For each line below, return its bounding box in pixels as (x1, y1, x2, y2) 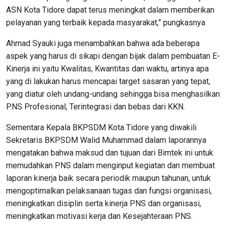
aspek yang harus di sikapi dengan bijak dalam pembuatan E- (6, 51, 220, 61)
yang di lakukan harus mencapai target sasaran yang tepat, (6, 76, 210, 86)
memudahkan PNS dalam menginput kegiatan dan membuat (6, 160, 215, 170)
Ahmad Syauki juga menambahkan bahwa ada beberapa (6, 38, 200, 48)
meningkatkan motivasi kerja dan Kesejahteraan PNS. (6, 211, 193, 221)
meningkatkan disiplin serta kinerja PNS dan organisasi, (6, 198, 201, 208)
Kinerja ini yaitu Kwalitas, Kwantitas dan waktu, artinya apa (6, 63, 209, 73)
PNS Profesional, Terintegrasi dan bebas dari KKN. (6, 101, 185, 111)
